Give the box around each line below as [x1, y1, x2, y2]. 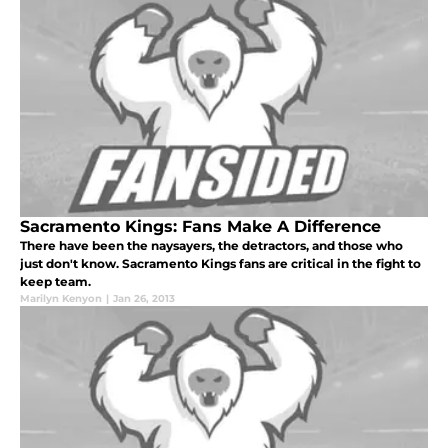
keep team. [20, 274, 91, 290]
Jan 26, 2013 [113, 292, 175, 306]
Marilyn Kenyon [20, 292, 102, 306]
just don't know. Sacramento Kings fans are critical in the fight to [20, 256, 421, 272]
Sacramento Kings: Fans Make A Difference [20, 217, 381, 237]
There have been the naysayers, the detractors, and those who [20, 238, 403, 254]
